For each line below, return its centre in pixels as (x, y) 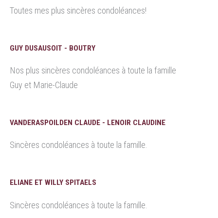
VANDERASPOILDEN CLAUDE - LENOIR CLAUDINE (88, 123)
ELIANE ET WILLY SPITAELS (53, 183)
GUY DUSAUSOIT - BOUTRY (53, 48)
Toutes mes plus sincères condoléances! (78, 10)
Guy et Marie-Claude (44, 85)
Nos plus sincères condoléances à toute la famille (93, 70)
